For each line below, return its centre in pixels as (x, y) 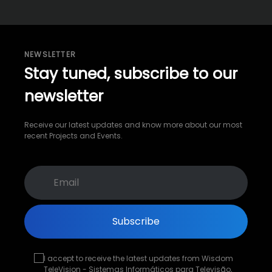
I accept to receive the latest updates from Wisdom (138, 258)
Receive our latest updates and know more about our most (133, 124)
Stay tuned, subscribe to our (131, 73)
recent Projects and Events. (73, 135)
